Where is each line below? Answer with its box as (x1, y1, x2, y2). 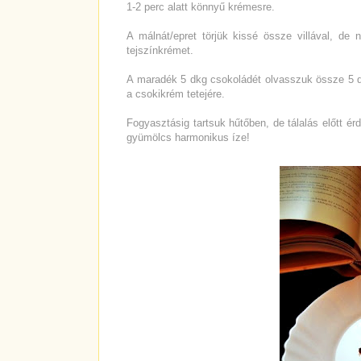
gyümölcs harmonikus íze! (127, 131, 250, 144)
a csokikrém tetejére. (127, 88, 225, 101)
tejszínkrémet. (127, 44, 193, 57)
